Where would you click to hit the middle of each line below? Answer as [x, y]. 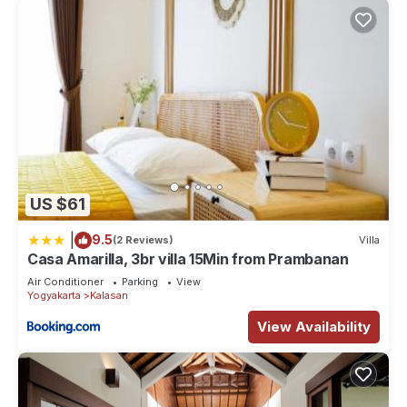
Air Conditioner [65, 281]
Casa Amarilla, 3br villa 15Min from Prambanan [188, 258]
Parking [140, 281]
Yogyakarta [54, 295]
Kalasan [109, 295]
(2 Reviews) [143, 240]
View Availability [314, 326]
